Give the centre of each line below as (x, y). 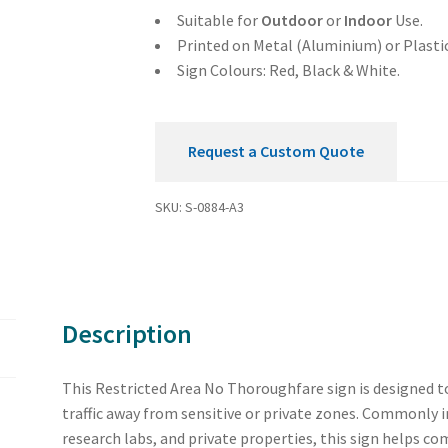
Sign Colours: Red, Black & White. (288, 70)
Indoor (367, 20)
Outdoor (291, 20)
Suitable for (218, 20)
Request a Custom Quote (275, 150)
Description (127, 333)
